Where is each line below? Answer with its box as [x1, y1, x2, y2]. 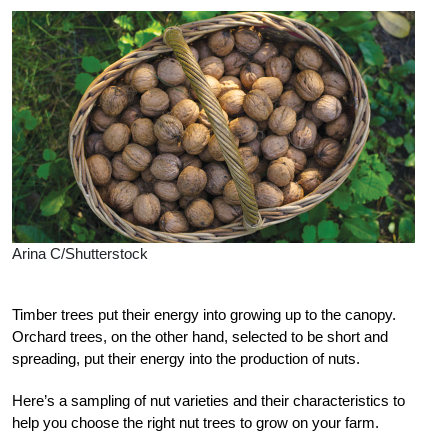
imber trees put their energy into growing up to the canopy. [20, 306, 396, 324]
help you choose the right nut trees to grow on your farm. [12, 414, 379, 432]
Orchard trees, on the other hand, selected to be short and [12, 328, 388, 346]
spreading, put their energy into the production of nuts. [12, 350, 360, 368]
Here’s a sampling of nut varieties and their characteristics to [12, 392, 405, 410]
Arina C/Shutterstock [12, 245, 148, 263]
